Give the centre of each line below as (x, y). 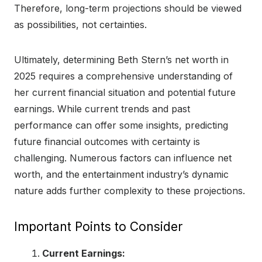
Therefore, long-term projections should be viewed (128, 8)
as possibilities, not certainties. (80, 24)
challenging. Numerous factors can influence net (123, 158)
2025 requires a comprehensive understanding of (123, 76)
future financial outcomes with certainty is (107, 141)
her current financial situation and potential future (125, 92)
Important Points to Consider (98, 226)
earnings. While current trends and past (102, 108)
